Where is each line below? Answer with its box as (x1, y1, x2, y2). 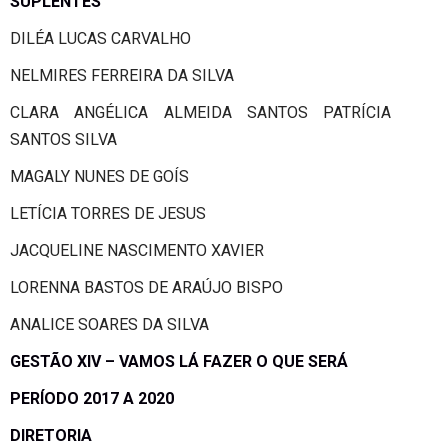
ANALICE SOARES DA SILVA (10, 314, 209, 334)
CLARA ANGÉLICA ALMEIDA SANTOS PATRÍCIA (10, 102, 391, 122)
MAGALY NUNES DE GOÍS (10, 166, 189, 186)
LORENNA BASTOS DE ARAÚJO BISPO (10, 277, 283, 297)
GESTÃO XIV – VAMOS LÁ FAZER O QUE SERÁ (10, 351, 352, 371)
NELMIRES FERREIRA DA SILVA (10, 65, 234, 85)
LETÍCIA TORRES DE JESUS (10, 203, 206, 223)
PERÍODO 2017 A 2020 (10, 388, 174, 408)
